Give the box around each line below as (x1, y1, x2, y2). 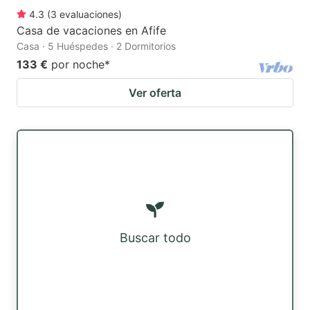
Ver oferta (129, 85, 181, 100)
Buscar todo (119, 230, 191, 245)
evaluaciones (60, 8, 118, 20)
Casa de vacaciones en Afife (17, 23, 166, 37)
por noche (51, 57, 104, 71)
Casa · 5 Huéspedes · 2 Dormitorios (17, 39, 176, 52)
